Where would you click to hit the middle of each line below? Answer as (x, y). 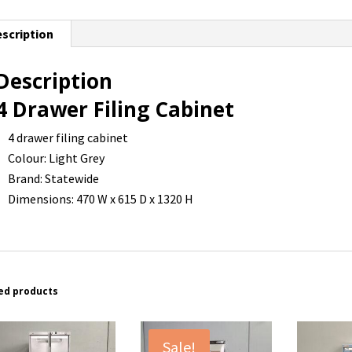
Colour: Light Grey (57, 158)
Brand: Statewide (54, 179)
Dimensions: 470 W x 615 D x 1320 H (101, 199)
